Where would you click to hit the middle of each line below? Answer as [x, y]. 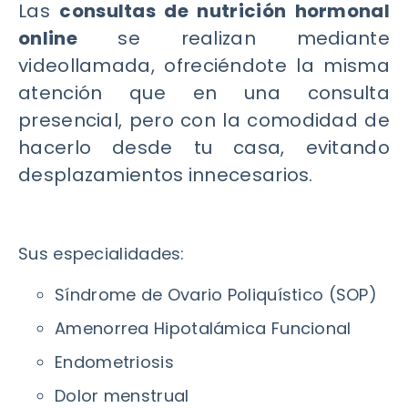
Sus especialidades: [102, 254]
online [48, 38]
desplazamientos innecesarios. [166, 175]
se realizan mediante [233, 38]
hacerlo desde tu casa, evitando [204, 148]
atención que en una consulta [204, 93]
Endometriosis [117, 362]
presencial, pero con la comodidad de [204, 120]
